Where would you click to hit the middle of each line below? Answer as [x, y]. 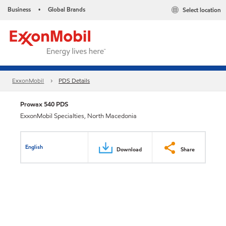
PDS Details [74, 81]
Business [19, 9]
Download [129, 149]
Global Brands [67, 9]
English [34, 147]
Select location [202, 10]
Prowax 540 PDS [44, 104]
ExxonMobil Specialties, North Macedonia [78, 116]
